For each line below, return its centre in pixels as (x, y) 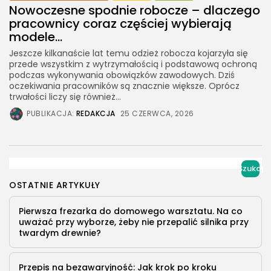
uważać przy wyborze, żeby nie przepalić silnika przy (134, 222)
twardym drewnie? (60, 233)
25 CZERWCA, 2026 (157, 114)
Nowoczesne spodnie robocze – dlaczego (135, 11)
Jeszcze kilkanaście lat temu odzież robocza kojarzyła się (129, 54)
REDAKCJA (96, 114)
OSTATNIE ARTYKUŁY (55, 185)
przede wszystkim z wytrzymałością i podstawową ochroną (133, 64)
